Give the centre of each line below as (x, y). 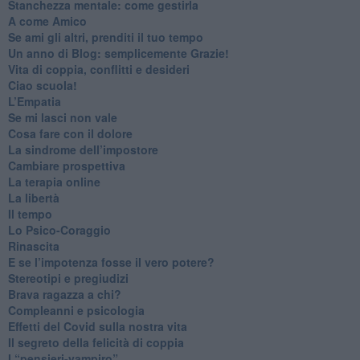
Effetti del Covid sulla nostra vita (97, 326)
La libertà (33, 197)
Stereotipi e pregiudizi (68, 278)
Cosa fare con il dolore (70, 133)
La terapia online (54, 181)
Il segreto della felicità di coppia (96, 342)
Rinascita (33, 245)
